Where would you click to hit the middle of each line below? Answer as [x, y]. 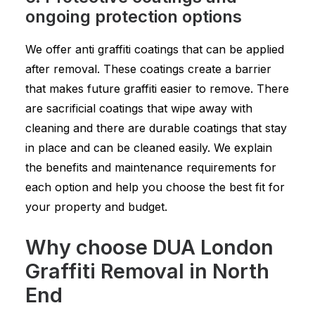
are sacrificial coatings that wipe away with [139, 108]
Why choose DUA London [149, 247]
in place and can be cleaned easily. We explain [149, 148]
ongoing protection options [134, 17]
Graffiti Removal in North [147, 271]
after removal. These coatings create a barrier [148, 69]
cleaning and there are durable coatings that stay [156, 128]
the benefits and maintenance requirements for [151, 167]
